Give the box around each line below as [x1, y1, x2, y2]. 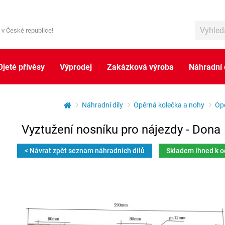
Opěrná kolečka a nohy [134, 100, 204, 109]
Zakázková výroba [107, 61, 174, 72]
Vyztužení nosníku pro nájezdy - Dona [22, 121, 220, 137]
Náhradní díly [82, 100, 123, 109]
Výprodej [60, 61, 92, 72]
